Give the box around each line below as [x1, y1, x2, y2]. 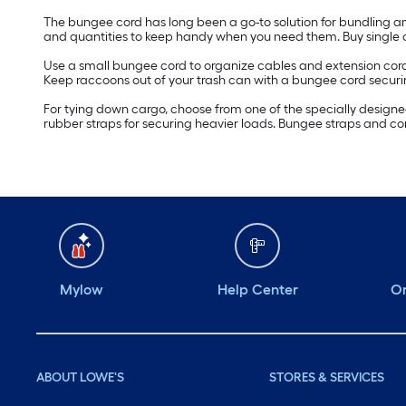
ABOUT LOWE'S [36, 370, 124, 386]
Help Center [217, 281, 298, 299]
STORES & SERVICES [269, 370, 385, 386]
